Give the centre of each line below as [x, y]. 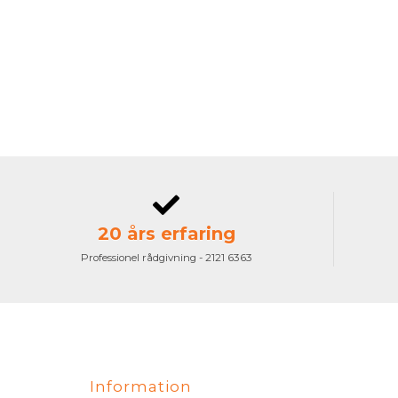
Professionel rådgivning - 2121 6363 [166, 258]
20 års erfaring [166, 234]
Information [141, 386]
